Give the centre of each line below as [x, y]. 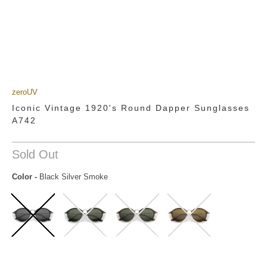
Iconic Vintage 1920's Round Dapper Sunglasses [131, 108]
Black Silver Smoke [72, 177]
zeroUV [25, 92]
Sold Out [35, 154]
